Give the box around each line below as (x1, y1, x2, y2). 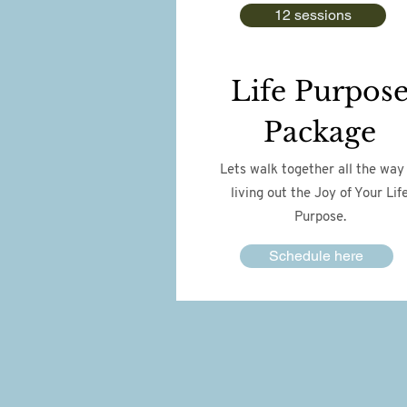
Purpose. (293, 211, 346, 224)
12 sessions (273, 6, 352, 24)
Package (263, 115, 376, 149)
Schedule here (269, 247, 363, 264)
